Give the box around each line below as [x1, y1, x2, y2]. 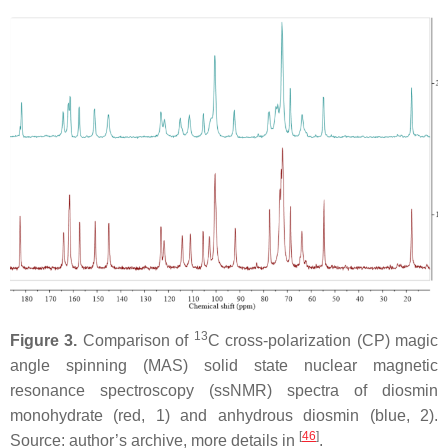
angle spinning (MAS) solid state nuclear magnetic [10, 357, 438, 375]
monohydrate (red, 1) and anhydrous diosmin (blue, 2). [10, 407, 438, 425]
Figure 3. [10, 332, 83, 350]
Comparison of [82, 332, 194, 350]
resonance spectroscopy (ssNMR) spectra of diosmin [10, 382, 438, 400]
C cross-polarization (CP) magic [207, 332, 439, 350]
